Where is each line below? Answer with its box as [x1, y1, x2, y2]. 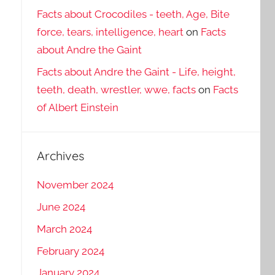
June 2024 [36, 201, 85, 214]
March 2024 [36, 222, 92, 235]
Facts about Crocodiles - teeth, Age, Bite [36, 8, 230, 21]
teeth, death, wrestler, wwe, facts [36, 83, 196, 96]
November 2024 [36, 179, 114, 192]
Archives [36, 147, 84, 163]
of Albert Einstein [36, 101, 118, 114]
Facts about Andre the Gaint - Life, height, [36, 65, 236, 78]
